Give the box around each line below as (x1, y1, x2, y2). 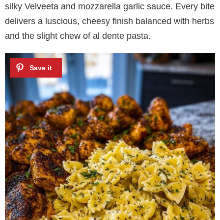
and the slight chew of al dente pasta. (5, 30, 151, 41)
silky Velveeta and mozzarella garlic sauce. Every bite (5, 1, 215, 11)
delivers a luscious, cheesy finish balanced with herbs (5, 16, 214, 26)
